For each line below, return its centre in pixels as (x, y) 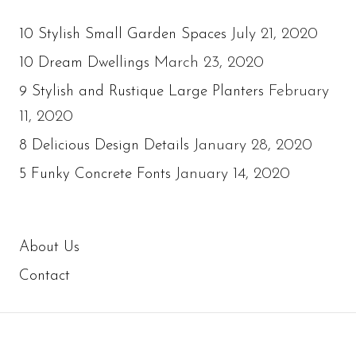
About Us (49, 247)
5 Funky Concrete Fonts (95, 174)
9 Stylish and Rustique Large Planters (141, 91)
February (299, 91)
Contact (44, 276)
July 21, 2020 (275, 34)
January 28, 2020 (253, 145)
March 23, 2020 (209, 62)
